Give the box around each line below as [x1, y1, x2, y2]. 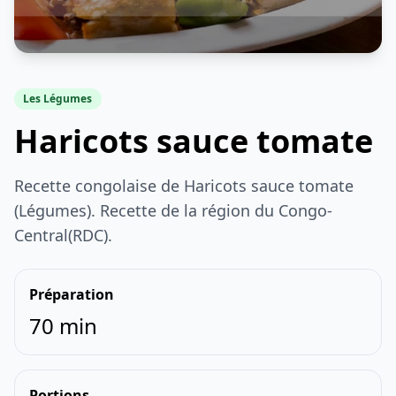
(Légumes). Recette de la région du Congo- [14, 200, 332, 222]
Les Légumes [23, 91, 93, 107]
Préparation [29, 285, 114, 305]
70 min [29, 311, 97, 341]
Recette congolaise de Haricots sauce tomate [14, 175, 354, 197]
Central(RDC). [14, 225, 112, 247]
